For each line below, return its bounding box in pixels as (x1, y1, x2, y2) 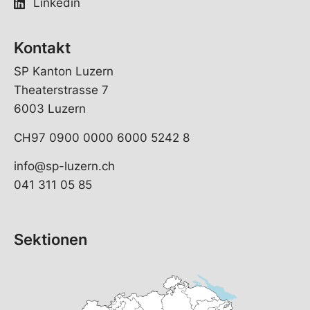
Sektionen (14, 230, 87, 249)
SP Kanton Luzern (14, 64, 113, 79)
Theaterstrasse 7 (14, 83, 109, 98)
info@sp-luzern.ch (14, 159, 115, 173)
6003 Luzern (14, 102, 86, 116)
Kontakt (14, 39, 71, 57)
